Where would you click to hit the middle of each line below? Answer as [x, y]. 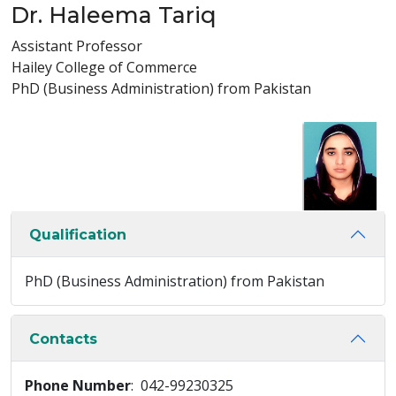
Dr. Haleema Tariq [114, 15]
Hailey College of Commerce [104, 67]
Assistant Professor [77, 46]
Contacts [63, 339]
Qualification [78, 234]
